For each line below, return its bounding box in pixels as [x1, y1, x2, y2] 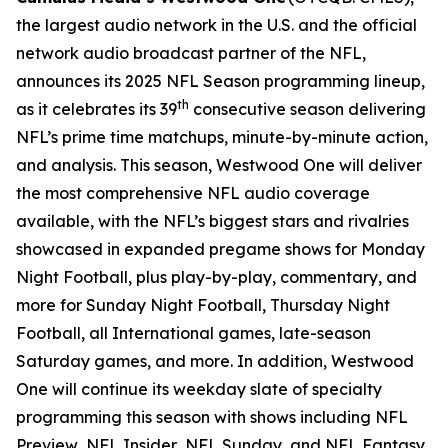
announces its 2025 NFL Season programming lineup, [16, 71, 425, 91]
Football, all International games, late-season [16, 323, 371, 343]
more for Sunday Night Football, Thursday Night [16, 295, 390, 315]
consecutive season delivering [189, 99, 426, 119]
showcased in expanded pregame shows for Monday [16, 239, 425, 259]
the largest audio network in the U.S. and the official [16, 15, 417, 35]
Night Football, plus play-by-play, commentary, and [16, 267, 417, 287]
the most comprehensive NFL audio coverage [16, 183, 370, 203]
